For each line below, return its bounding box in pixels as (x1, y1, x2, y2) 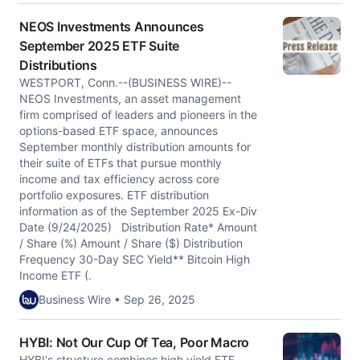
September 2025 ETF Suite (19, 38, 179, 54)
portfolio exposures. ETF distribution (19, 188, 209, 202)
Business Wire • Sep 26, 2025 (39, 292, 195, 306)
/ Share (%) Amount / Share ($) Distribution (19, 236, 243, 250)
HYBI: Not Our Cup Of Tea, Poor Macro (19, 334, 249, 350)
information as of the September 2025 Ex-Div (19, 204, 257, 218)
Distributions (19, 57, 97, 73)
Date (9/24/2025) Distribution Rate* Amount (19, 220, 257, 234)
